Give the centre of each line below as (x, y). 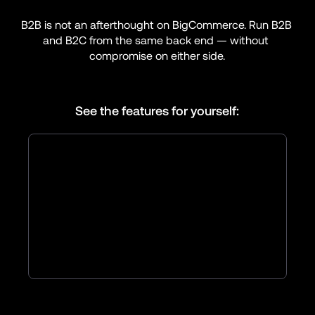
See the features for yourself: (157, 110)
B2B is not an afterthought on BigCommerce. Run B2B (156, 25)
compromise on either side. (157, 56)
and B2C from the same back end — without (156, 40)
